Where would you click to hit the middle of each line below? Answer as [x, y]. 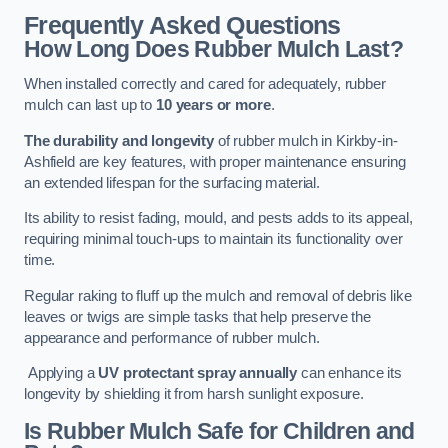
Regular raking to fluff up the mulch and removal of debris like [218, 295]
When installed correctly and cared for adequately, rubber [205, 84]
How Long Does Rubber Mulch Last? [214, 48]
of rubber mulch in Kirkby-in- [305, 140]
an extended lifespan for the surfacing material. [172, 182]
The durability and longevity [119, 140]
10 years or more [213, 105]
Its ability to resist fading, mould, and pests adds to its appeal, [218, 218]
